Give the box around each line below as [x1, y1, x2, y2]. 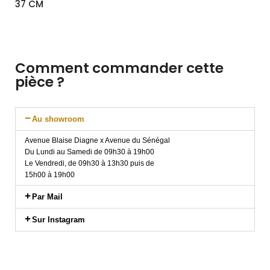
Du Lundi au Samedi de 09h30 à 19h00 [25, 148, 154, 156]
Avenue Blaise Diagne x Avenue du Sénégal [25, 136, 170, 145]
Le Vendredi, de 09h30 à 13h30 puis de [25, 159, 154, 168]
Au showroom [32, 115, 84, 124]
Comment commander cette [15, 58, 224, 78]
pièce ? [15, 72, 64, 92]
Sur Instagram [32, 215, 85, 224]
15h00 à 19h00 [25, 171, 75, 179]
